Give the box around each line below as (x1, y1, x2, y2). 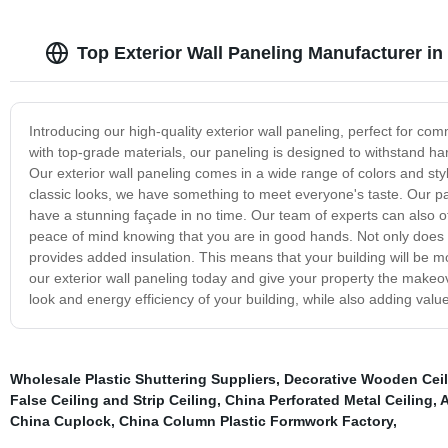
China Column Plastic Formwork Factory (118, 412, 393, 429)
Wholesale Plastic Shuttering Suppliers (9, 370, 276, 387)
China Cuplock (9, 412, 111, 429)
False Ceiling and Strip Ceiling (9, 391, 217, 408)
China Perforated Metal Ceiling (224, 391, 433, 408)
